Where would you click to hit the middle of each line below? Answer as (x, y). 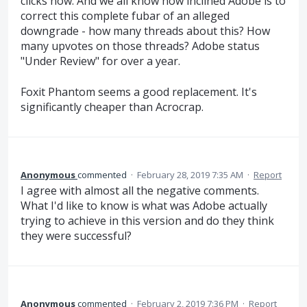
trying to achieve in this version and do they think (147, 220)
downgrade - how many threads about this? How (145, 31)
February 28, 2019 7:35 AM (190, 174)
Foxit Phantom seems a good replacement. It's (139, 91)
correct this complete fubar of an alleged (125, 16)
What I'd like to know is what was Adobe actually (144, 205)
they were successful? (76, 235)
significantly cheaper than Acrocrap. (112, 107)
